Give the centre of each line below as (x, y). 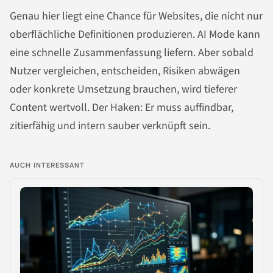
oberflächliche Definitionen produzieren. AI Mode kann (135, 34)
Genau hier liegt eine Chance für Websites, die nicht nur (136, 16)
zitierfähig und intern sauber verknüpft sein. (110, 126)
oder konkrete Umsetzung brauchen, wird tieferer (123, 89)
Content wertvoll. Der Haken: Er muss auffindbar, (122, 107)
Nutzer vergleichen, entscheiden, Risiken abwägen (125, 71)
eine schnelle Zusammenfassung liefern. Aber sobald (132, 52)
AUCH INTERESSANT (48, 165)
